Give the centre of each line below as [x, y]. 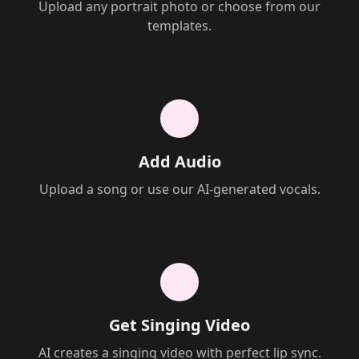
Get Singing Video [179, 325]
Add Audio [179, 161]
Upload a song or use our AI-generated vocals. [179, 189]
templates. [179, 26]
